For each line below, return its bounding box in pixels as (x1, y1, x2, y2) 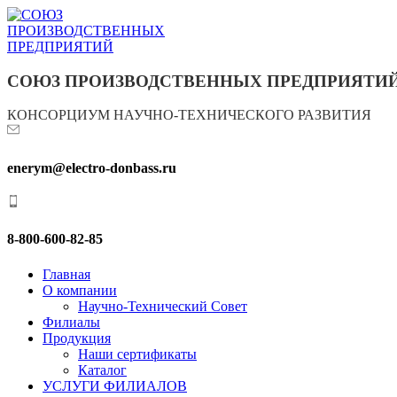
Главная (43, 266, 90, 282)
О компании (43, 282, 117, 298)
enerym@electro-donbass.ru (7, 160, 176, 175)
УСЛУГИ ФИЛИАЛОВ (43, 378, 187, 393)
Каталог (78, 362, 127, 378)
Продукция (43, 330, 111, 346)
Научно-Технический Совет (78, 298, 247, 314)
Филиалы (43, 314, 100, 330)
